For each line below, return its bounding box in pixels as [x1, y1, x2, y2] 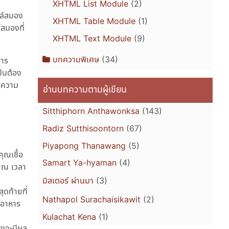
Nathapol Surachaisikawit [42, 194, 141, 204]
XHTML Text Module [52, 33, 131, 44]
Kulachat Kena [42, 211, 97, 222]
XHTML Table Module [52, 16, 135, 27]
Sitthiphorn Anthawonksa [42, 106, 140, 117]
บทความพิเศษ [53, 54, 99, 65]
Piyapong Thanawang [42, 140, 126, 151]
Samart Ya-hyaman [42, 157, 117, 168]
